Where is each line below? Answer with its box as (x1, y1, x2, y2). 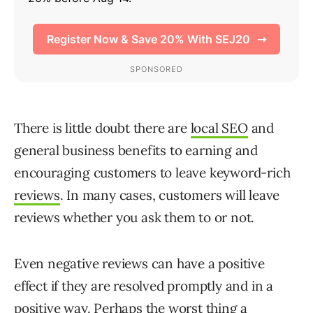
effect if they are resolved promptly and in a (14, 277, 273, 295)
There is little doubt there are (14, 119, 191, 137)
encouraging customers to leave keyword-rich (14, 164, 291, 182)
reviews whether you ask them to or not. (14, 209, 255, 226)
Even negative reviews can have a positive (14, 255, 265, 272)
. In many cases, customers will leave (59, 187, 280, 204)
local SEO (190, 119, 248, 137)
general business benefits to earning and (14, 142, 258, 159)
